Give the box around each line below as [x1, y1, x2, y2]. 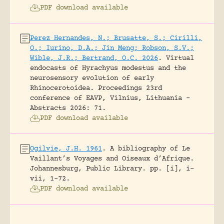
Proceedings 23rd [98, 84, 162, 92]
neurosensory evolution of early [30, 74, 154, 82]
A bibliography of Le [110, 144, 190, 153]
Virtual [166, 54, 194, 62]
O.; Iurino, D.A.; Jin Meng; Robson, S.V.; [30, 44, 194, 52]
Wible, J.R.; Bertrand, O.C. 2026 [30, 54, 158, 62]
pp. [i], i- [150, 164, 194, 173]
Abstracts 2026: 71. [30, 104, 106, 112]
